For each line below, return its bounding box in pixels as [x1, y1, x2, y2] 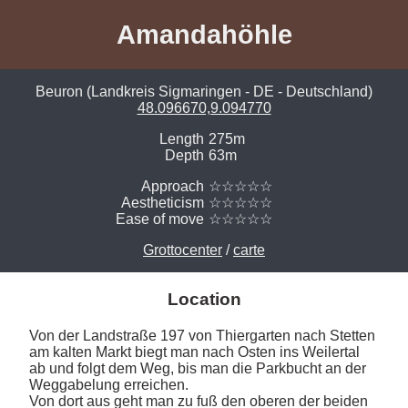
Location [167, 290, 241, 310]
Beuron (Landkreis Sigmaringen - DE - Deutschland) [36, 84, 372, 100]
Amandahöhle [116, 19, 292, 49]
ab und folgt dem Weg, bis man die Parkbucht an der [29, 360, 366, 376]
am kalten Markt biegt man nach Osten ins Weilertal [29, 343, 360, 360]
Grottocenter [143, 242, 222, 259]
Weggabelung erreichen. [29, 376, 192, 393]
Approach [141, 178, 204, 195]
